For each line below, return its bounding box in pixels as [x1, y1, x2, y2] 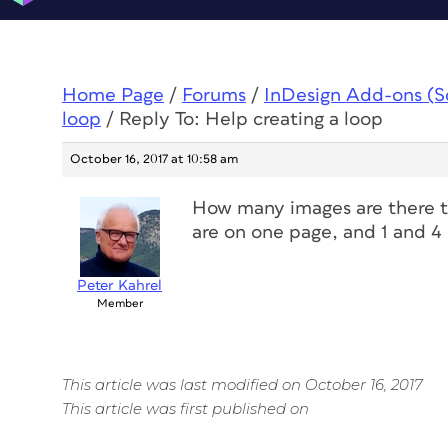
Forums [182, 86, 246, 105]
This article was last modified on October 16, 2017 [62, 375, 423, 394]
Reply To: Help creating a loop [119, 110, 383, 129]
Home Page [62, 86, 164, 105]
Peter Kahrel [77, 278, 162, 293]
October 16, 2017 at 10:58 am [70, 153, 238, 166]
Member [96, 298, 143, 309]
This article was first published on [62, 399, 309, 418]
